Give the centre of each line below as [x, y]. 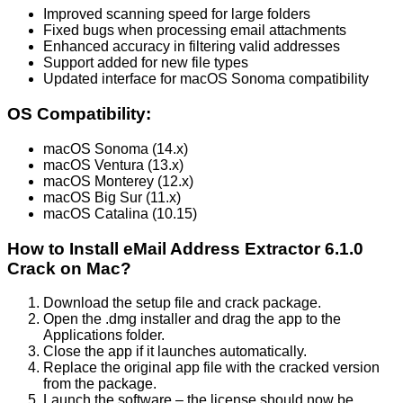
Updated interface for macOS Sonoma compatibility [206, 79]
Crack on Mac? [69, 268]
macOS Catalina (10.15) [120, 213]
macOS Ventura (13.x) [113, 165]
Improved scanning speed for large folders [177, 14]
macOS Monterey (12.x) [118, 181]
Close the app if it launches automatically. [175, 352]
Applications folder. [104, 336]
